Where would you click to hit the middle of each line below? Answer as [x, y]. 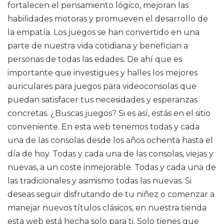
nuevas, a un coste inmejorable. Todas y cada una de [112, 167]
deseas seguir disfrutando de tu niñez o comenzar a [111, 194]
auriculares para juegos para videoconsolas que [102, 86]
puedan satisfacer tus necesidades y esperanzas [102, 100]
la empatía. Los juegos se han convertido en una [103, 32]
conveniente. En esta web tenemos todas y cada [103, 127]
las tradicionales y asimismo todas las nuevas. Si [99, 181]
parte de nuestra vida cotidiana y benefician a [98, 46]
